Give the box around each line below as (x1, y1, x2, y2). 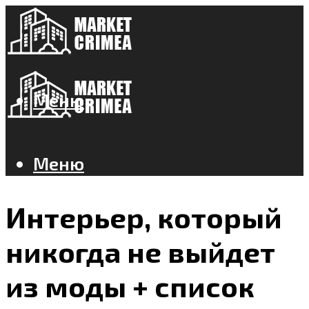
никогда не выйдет (6, 234, 275, 269)
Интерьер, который (6, 199, 282, 235)
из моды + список (6, 268, 255, 303)
